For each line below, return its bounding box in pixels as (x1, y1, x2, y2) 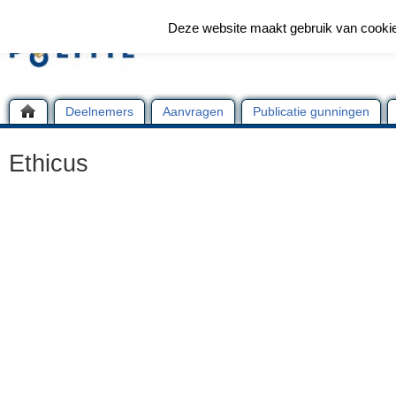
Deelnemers (65, 104, 133, 118)
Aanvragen (163, 104, 224, 118)
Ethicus (9, 150, 88, 177)
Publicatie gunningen (253, 104, 369, 118)
